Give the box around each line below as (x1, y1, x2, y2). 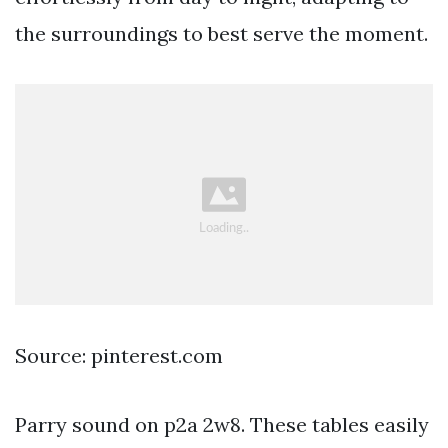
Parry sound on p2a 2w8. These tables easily (15, 411, 429, 437)
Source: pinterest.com (15, 342, 223, 368)
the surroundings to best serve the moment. (15, 21, 428, 47)
